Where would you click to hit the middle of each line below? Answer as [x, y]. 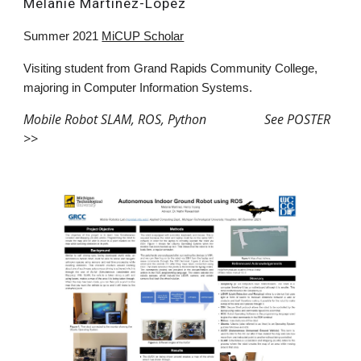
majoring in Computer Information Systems [137, 88]
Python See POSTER [249, 120]
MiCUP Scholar [143, 37]
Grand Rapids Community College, [226, 69]
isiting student [68, 69]
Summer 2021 [63, 37]
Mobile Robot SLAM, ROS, [96, 120]
